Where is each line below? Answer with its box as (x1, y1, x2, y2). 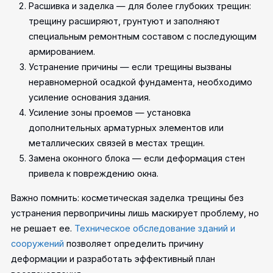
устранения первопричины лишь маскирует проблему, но (11, 207, 260, 218)
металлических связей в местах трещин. (29, 138, 205, 149)
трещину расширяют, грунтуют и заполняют (29, 16, 221, 27)
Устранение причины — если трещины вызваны (29, 62, 232, 73)
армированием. (29, 46, 96, 57)
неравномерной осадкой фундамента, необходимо (29, 77, 253, 88)
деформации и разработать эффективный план (11, 253, 216, 264)
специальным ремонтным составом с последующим (29, 31, 257, 42)
